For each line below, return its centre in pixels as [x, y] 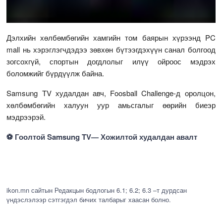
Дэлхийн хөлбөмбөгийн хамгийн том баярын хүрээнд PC [111, 38]
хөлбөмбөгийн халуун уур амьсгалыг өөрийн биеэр [111, 105]
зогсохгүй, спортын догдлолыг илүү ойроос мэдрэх [111, 61]
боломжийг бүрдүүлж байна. [55, 73]
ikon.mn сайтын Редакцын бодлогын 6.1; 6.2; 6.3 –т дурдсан [97, 190]
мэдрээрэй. [26, 117]
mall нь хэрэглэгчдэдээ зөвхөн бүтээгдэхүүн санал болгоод [111, 50]
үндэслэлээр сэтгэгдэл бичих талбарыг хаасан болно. [89, 200]
